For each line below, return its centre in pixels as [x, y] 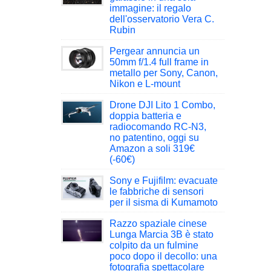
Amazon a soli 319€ [152, 149]
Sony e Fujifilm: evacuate [164, 181]
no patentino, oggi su [154, 138]
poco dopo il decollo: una [163, 256]
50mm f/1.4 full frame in [159, 62]
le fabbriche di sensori [157, 192]
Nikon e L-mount [145, 84]
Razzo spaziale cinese [158, 224]
